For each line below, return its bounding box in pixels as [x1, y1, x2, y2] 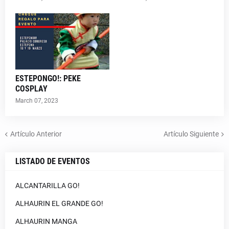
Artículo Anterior [10, 129, 62, 138]
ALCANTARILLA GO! [15, 181, 80, 190]
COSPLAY [15, 84, 48, 94]
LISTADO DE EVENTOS [15, 156, 90, 166]
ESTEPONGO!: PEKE [15, 74, 81, 83]
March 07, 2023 [15, 97, 58, 104]
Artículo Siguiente [164, 129, 219, 138]
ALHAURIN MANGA [15, 217, 77, 225]
